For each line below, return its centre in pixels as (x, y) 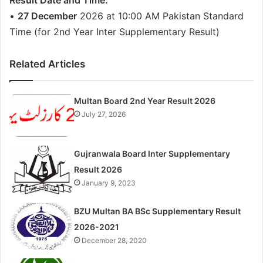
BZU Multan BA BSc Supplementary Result (158, 211)
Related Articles (47, 64)
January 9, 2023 (109, 183)
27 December (47, 16)
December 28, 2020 (114, 240)
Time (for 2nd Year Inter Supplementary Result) (114, 32)
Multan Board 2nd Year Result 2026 (145, 101)
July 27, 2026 (104, 114)
